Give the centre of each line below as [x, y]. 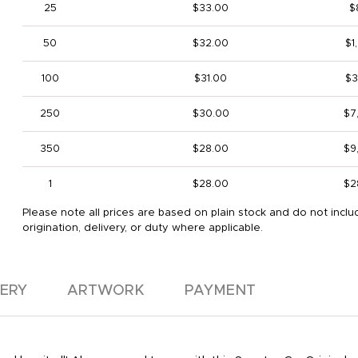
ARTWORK [106, 291]
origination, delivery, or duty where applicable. [142, 228]
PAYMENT [220, 291]
